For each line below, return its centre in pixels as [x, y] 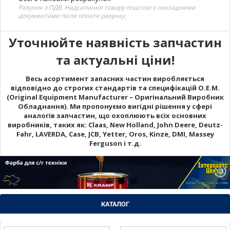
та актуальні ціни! [115, 60]
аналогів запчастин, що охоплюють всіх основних [115, 115]
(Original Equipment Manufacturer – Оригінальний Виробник [115, 97]
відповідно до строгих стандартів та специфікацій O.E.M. [115, 88]
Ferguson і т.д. [115, 143]
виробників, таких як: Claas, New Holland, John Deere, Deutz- [115, 124]
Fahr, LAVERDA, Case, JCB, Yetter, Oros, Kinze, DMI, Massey [115, 134]
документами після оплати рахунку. [72, 15]
